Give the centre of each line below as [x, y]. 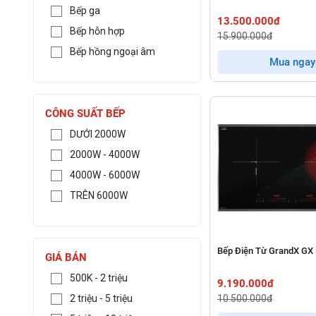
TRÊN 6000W [99, 195]
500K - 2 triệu [99, 278]
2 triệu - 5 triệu [102, 298]
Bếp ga [85, 10]
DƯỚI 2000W [98, 134]
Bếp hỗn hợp [98, 31]
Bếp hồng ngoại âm [113, 51]
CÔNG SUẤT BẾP [86, 113]
